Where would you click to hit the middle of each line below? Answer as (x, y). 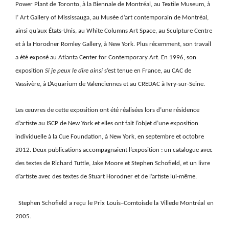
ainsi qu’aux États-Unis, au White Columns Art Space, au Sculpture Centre (114, 31)
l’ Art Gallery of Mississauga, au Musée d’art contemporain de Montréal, (112, 17)
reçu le (83, 203)
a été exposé (32, 57)
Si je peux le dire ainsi (75, 71)
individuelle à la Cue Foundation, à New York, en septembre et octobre (110, 137)
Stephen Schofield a (46, 203)
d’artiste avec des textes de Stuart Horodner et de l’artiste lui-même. (106, 177)
